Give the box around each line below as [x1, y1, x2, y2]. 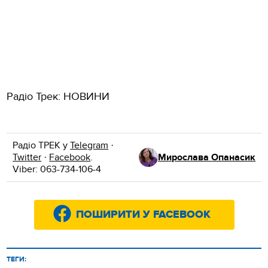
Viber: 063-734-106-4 [13, 163, 102, 175]
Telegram [70, 139, 109, 151]
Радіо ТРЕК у [13, 139, 71, 151]
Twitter [13, 151, 42, 163]
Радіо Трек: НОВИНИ [7, 90, 110, 103]
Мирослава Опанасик [158, 151, 256, 163]
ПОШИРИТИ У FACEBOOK [75, 208, 211, 221]
